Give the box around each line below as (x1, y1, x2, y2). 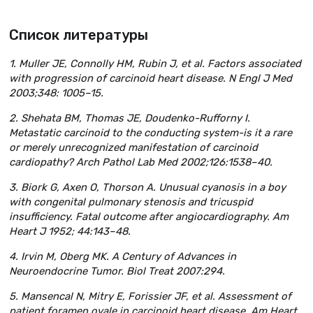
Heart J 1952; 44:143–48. (9, 225, 131, 238)
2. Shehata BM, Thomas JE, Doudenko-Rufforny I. (9, 112, 250, 125)
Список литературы (9, 27, 148, 44)
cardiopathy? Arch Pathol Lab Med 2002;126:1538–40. (9, 156, 272, 169)
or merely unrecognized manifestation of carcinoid (9, 141, 258, 154)
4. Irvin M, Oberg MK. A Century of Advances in (9, 249, 236, 263)
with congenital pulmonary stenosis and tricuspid (9, 196, 253, 209)
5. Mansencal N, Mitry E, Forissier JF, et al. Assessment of (9, 289, 291, 303)
